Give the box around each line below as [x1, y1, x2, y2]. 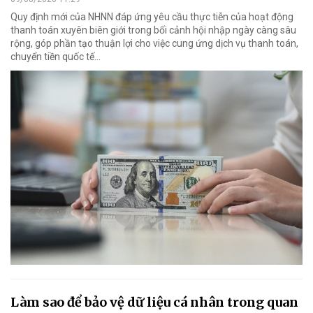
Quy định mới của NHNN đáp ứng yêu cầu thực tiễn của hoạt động [10, 10, 293, 22]
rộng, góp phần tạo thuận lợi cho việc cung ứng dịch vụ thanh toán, [10, 37, 298, 49]
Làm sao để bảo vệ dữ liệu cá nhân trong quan [10, 294, 298, 311]
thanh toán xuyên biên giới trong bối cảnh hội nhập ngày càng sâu [10, 24, 296, 36]
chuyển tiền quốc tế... [10, 50, 101, 62]
